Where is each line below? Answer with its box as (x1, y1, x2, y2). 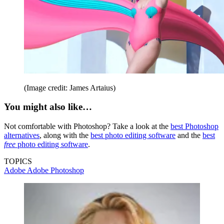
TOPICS (4, 157, 32, 165)
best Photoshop (170, 122, 218, 130)
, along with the (39, 131, 90, 139)
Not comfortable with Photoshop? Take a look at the (4, 122, 170, 130)
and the (175, 131, 202, 139)
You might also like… (4, 101, 92, 112)
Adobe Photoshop (27, 166, 84, 174)
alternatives (4, 131, 39, 139)
